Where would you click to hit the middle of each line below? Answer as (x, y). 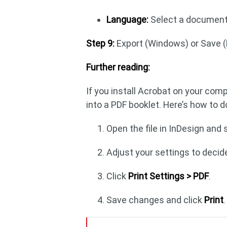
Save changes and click (156, 200)
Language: (128, 20)
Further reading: (118, 67)
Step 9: (101, 43)
